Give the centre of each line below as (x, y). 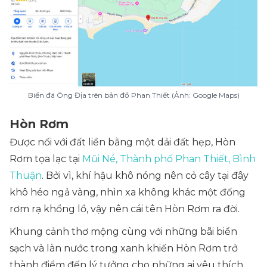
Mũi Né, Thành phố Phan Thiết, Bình (169, 159)
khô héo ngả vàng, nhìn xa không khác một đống (128, 192)
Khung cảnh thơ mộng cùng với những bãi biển (123, 232)
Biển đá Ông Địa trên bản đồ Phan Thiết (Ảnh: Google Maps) (133, 95)
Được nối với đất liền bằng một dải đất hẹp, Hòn (122, 142)
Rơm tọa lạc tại (46, 159)
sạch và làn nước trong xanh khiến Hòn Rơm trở (124, 248)
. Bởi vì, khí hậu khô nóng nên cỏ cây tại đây (145, 176)
